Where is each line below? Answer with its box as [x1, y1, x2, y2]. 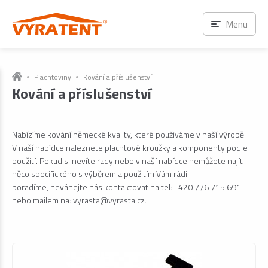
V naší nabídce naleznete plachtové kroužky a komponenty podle [12, 141, 248, 154]
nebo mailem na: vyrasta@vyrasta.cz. [12, 194, 147, 206]
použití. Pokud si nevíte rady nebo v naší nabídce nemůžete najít [12, 154, 243, 167]
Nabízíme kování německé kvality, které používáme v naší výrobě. [12, 128, 246, 141]
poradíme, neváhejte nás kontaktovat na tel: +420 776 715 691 [12, 181, 241, 193]
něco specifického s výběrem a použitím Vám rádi [12, 167, 187, 180]
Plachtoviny [34, 71, 71, 83]
